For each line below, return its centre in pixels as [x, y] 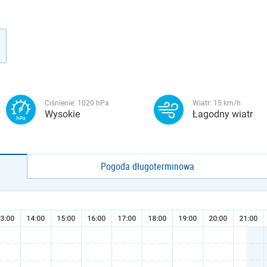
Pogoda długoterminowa [148, 166]
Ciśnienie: [61, 103]
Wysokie [62, 114]
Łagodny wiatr [223, 114]
